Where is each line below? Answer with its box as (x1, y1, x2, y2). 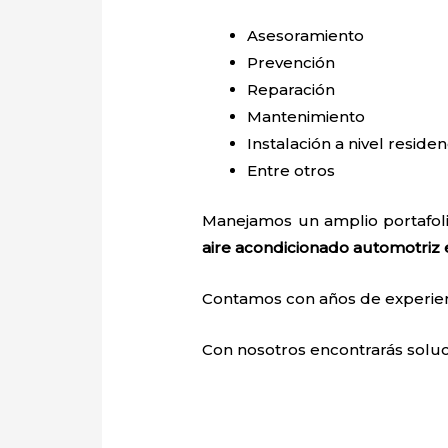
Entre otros (247, 161, 336, 181)
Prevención (247, 53, 336, 73)
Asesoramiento (247, 26, 369, 46)
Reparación (247, 80, 336, 100)
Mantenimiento (247, 107, 370, 127)
